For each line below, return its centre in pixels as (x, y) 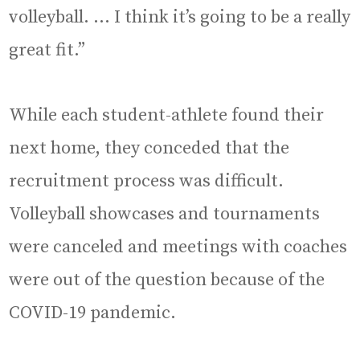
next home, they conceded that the (149, 148)
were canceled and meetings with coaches (178, 247)
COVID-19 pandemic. (93, 313)
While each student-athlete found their (167, 115)
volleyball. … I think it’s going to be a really (180, 17)
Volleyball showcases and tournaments (165, 214)
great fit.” (49, 50)
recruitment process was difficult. (147, 181)
